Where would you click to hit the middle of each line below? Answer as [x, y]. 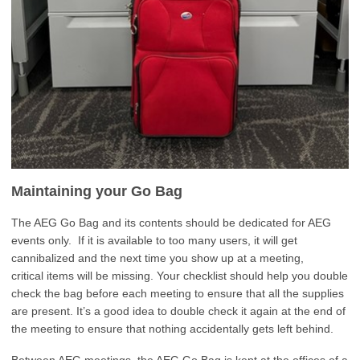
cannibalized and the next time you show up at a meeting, [157, 258]
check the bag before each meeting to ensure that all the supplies [178, 293]
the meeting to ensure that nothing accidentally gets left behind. [172, 328]
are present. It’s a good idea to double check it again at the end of [178, 311]
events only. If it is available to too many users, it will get [154, 240]
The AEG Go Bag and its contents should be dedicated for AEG [171, 222]
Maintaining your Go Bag [97, 191]
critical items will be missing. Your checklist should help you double [180, 275]
